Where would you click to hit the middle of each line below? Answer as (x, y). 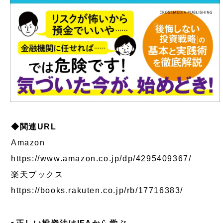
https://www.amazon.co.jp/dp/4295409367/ (101, 158)
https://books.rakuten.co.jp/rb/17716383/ (97, 190)
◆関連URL (34, 126)
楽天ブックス (42, 174)
